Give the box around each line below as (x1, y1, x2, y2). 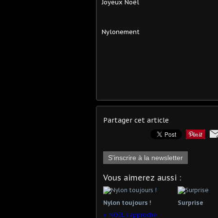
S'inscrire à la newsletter (108, 153, 183, 162)
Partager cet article (103, 115, 169, 125)
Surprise (177, 199, 203, 206)
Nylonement (102, 27, 140, 36)
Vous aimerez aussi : (103, 172, 181, 182)
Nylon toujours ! (103, 199, 151, 206)
